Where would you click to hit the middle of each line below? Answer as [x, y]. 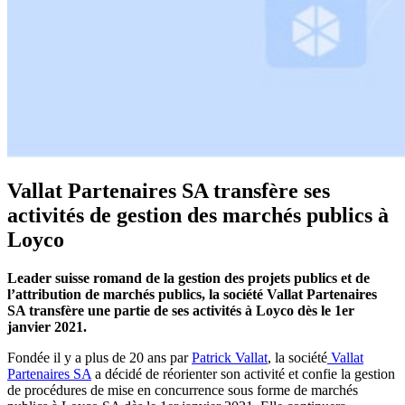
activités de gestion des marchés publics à [198, 216]
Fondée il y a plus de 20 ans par [99, 358]
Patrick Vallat [230, 358]
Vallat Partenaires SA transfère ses [169, 191]
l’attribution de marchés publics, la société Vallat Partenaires [192, 295]
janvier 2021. [47, 327]
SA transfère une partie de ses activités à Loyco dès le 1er [181, 311]
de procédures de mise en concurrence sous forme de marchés [183, 391]
